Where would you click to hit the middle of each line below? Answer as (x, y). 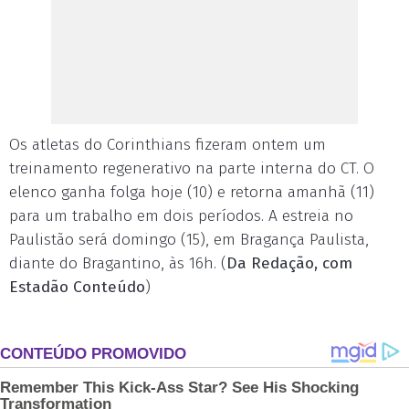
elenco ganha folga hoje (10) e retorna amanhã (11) (192, 192)
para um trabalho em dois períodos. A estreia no (181, 216)
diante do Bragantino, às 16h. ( (118, 263)
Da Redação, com (289, 263)
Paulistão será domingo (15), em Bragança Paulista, (189, 240)
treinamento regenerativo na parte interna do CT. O (192, 168)
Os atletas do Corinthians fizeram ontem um (168, 145)
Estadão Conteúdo (77, 287)
